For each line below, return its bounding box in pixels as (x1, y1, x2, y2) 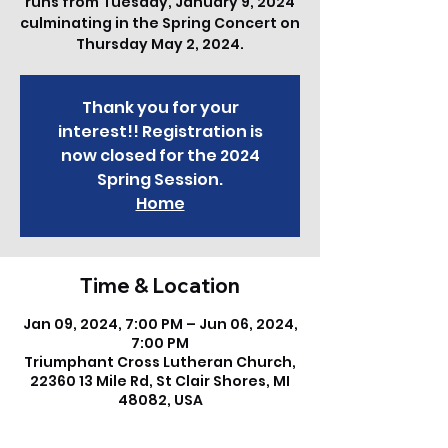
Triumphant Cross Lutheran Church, (24, 352, 296, 372)
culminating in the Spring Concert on (20, 13, 300, 33)
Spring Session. (97, 168, 223, 191)
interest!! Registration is (57, 120, 263, 143)
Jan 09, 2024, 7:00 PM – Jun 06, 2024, (22, 314, 298, 334)
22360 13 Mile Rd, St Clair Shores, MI (30, 371, 290, 391)
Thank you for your (81, 96, 239, 119)
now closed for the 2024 (60, 144, 260, 167)
